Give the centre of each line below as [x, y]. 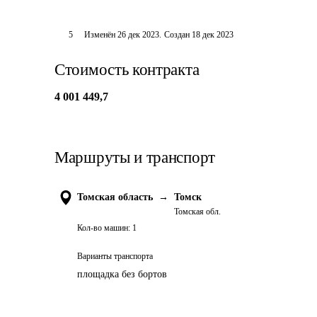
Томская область [115, 197]
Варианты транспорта [115, 256]
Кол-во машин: [104, 228]
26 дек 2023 [138, 35]
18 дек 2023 [212, 35]
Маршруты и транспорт [135, 157]
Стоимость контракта [127, 70]
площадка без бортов [122, 274]
